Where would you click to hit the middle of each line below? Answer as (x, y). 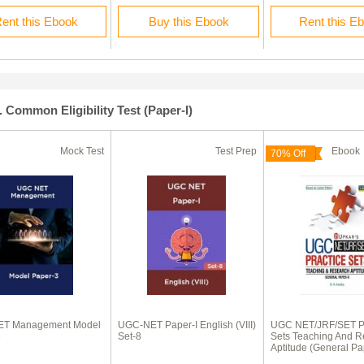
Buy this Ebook (188, 22)
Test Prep (236, 151)
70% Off (288, 154)
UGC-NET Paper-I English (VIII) (187, 325)
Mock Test (82, 151)
